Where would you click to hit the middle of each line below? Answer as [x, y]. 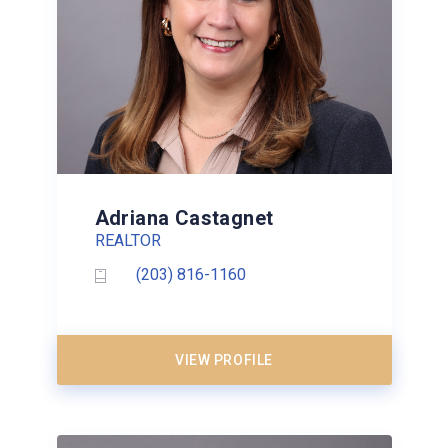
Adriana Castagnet [184, 217]
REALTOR [127, 240]
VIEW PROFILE [224, 359]
